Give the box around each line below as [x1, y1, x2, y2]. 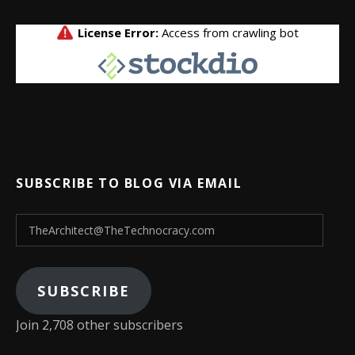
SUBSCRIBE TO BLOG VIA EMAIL [16, 174, 242, 192]
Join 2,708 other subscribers [16, 316, 183, 334]
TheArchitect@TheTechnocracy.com [15, 215, 246, 232]
